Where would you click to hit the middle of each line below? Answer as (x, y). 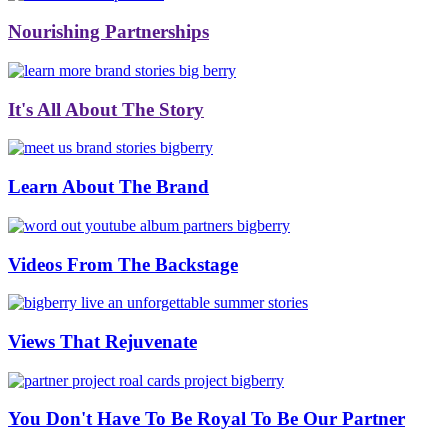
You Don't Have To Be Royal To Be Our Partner (206, 419)
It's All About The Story (106, 109)
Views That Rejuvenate (102, 341)
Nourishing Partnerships (108, 32)
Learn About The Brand (108, 187)
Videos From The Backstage (123, 264)
